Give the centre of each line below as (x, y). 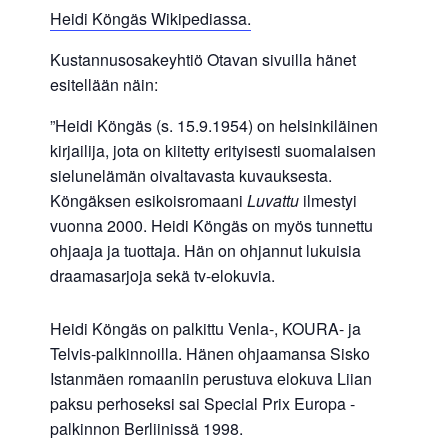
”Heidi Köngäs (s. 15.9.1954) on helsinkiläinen (214, 126)
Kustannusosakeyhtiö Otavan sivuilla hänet (203, 60)
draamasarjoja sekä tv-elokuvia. (162, 276)
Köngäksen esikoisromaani (148, 201)
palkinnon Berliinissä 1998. (146, 429)
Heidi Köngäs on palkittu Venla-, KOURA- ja (205, 329)
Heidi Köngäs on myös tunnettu (262, 226)
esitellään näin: (104, 85)
